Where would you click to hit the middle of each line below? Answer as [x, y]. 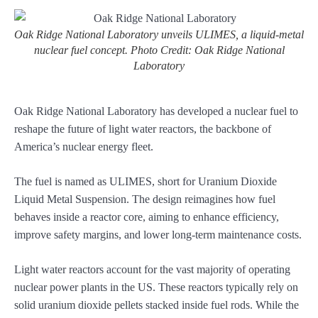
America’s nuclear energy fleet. [84, 146]
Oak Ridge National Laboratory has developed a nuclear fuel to [156, 111]
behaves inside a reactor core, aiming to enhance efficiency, [147, 216]
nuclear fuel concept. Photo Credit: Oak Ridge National [159, 50]
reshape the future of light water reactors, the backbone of [143, 128]
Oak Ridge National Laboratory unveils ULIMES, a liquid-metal [159, 34]
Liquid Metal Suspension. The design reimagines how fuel [145, 199]
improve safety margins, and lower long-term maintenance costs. [158, 234]
